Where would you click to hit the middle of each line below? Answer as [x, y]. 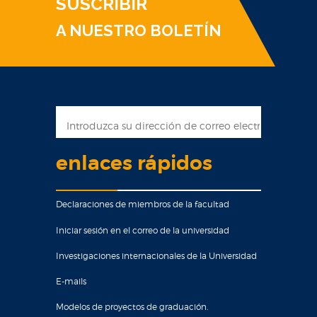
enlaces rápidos [134, 163]
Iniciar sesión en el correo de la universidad [143, 230]
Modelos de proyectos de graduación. [132, 307]
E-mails [71, 281]
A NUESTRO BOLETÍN [139, 30]
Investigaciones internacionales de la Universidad [156, 256]
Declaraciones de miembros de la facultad [143, 204]
